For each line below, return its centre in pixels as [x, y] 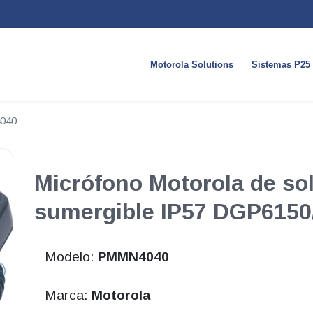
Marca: [68, 296]
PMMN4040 [133, 257]
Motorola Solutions [191, 65]
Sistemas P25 [281, 65]
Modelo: [71, 257]
